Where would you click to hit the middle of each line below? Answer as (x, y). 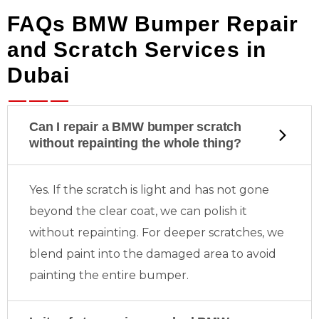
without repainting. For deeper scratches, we (157, 232)
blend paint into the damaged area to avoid (153, 254)
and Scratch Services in (137, 49)
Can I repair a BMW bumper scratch (136, 127)
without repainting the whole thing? (135, 143)
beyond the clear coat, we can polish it (138, 211)
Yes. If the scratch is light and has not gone (149, 190)
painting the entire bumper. (109, 275)
